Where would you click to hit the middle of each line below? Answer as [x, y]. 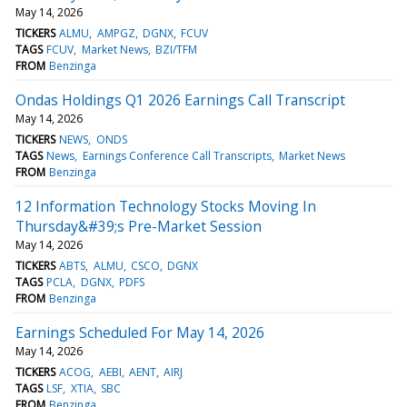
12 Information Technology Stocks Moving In [166, 206]
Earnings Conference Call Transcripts [177, 155]
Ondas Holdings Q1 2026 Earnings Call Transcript [180, 99]
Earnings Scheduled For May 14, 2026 [140, 332]
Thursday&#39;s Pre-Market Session [139, 226]
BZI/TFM [176, 49]
